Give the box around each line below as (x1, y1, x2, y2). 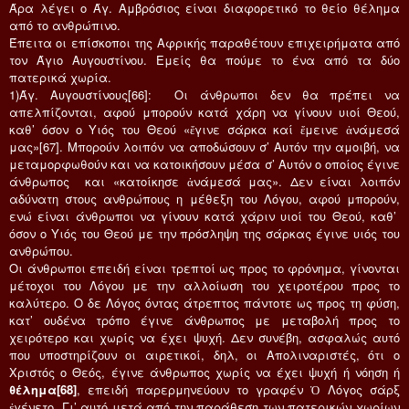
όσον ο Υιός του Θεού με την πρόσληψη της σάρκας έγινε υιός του (9, 224, 400, 242)
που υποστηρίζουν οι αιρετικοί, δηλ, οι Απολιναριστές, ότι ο (9, 345, 400, 363)
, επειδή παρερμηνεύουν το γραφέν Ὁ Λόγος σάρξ (77, 380, 400, 398)
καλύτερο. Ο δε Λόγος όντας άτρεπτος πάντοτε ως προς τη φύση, (9, 293, 400, 311)
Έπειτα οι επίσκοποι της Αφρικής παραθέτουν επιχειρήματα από (9, 33, 400, 51)
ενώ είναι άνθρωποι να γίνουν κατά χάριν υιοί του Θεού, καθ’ (9, 206, 400, 225)
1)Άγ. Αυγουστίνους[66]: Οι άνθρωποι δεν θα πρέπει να (9, 85, 400, 103)
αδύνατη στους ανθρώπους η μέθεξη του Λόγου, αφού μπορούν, (9, 189, 400, 207)
